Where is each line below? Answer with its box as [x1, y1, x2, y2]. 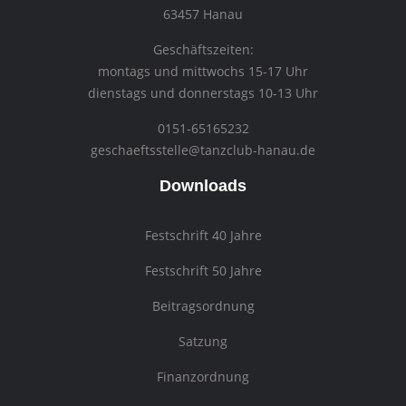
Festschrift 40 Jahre [144, 227, 262, 244]
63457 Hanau [163, 6, 243, 23]
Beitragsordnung [151, 298, 255, 314]
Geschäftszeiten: [152, 42, 254, 58]
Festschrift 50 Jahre [144, 263, 262, 279]
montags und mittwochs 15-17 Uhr [98, 63, 308, 80]
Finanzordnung [157, 369, 249, 385]
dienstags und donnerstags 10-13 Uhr [88, 85, 318, 101]
